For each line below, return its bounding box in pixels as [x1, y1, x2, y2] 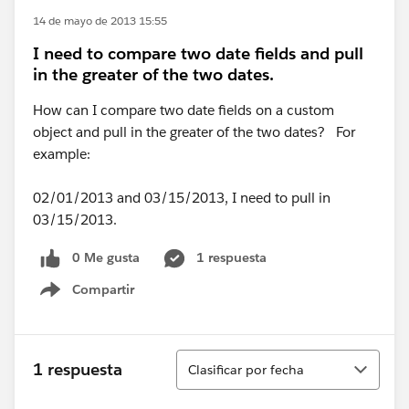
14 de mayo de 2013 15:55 [33, 13, 167, 28]
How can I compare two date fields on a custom [33, 101, 334, 119]
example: [33, 145, 90, 163]
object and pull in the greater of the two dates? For [33, 123, 355, 141]
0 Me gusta [72, 249, 140, 266]
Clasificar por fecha [188, 361, 304, 378]
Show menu [61, 290, 135, 308]
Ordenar [175, 348, 233, 368]
